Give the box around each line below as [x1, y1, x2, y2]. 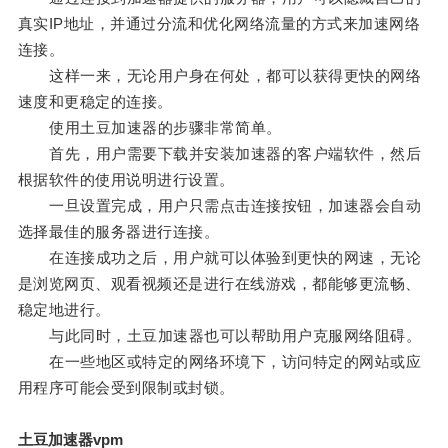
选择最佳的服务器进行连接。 [17, 223, 220, 241]
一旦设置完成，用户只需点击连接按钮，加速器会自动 [17, 197, 422, 215]
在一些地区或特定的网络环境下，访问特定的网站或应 [17, 353, 422, 371]
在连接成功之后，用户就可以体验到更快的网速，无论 [17, 249, 422, 267]
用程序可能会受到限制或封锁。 [17, 379, 235, 397]
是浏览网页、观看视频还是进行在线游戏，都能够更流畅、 [17, 275, 421, 293]
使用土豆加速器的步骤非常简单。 [17, 119, 282, 137]
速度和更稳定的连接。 [17, 93, 173, 111]
